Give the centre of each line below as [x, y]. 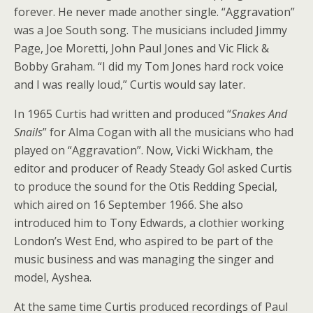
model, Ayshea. [53, 277]
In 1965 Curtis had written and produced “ [123, 114]
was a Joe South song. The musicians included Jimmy [151, 30]
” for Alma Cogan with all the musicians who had [168, 132]
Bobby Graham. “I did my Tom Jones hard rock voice [149, 66]
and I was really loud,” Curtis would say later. [130, 85]
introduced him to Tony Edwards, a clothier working [149, 223]
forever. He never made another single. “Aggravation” [154, 12]
